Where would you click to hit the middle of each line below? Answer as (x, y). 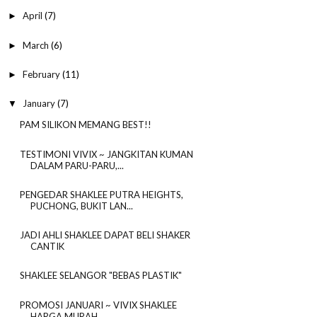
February (42, 74)
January (40, 104)
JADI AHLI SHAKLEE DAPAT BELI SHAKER (105, 235)
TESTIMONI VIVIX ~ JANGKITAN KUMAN (106, 154)
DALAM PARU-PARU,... (77, 165)
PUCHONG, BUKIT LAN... (81, 206)
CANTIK (47, 247)
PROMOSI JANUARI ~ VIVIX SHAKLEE (98, 305)
